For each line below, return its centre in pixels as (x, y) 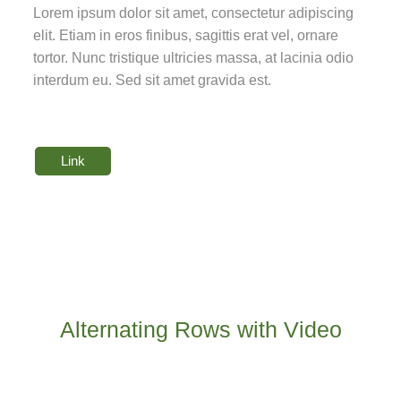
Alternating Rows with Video (200, 329)
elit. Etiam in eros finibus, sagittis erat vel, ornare (186, 35)
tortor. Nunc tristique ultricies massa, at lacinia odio (194, 58)
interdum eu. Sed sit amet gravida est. (153, 80)
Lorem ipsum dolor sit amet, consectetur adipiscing (194, 13)
